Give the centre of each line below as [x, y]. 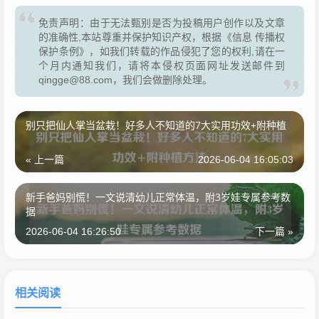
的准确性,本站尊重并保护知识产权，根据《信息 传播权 [162, 37]
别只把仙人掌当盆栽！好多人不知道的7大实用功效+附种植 [156, 125]
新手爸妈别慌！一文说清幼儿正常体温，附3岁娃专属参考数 [158, 197]
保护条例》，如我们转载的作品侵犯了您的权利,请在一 [162, 52]
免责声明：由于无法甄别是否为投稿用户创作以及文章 [162, 23]
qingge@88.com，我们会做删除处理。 [125, 80]
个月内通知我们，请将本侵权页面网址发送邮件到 [162, 66]
